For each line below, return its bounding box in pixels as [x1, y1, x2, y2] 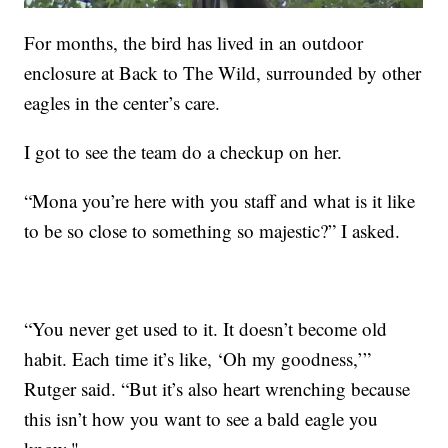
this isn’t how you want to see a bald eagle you [24, 405, 379, 431]
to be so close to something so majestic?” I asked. [24, 217, 401, 243]
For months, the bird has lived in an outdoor [24, 29, 364, 55]
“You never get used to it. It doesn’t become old [24, 315, 388, 341]
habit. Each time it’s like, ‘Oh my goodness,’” [24, 345, 372, 371]
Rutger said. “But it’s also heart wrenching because [24, 375, 411, 401]
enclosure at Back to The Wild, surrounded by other [24, 59, 422, 85]
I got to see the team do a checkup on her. [24, 138, 343, 164]
